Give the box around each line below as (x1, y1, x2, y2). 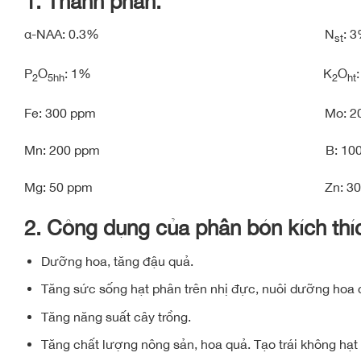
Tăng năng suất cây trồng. (40, 309, 191, 324)
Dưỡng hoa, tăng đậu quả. (40, 253, 193, 268)
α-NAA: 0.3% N (24, 27, 334, 42)
